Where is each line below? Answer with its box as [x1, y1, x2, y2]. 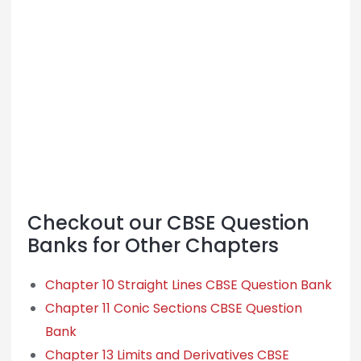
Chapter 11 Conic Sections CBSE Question [44, 299, 302, 318]
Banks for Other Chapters [27, 232, 279, 259]
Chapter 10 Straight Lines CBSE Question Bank [44, 276, 332, 295]
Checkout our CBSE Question [27, 210, 309, 237]
